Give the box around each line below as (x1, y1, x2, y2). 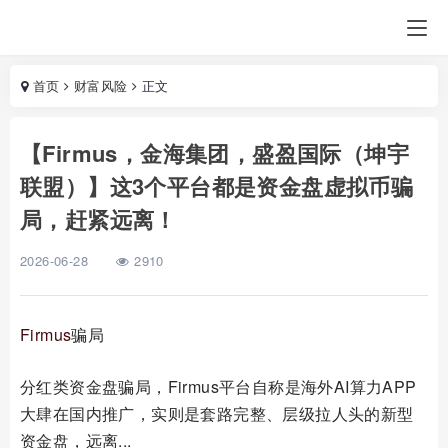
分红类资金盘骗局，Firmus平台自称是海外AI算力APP (20, 375, 417, 398)
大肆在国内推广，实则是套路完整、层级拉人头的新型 (20, 402, 414, 425)
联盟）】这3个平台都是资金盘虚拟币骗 (20, 170, 414, 202)
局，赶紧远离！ (20, 203, 177, 235)
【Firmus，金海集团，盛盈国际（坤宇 (20, 137, 409, 169)
